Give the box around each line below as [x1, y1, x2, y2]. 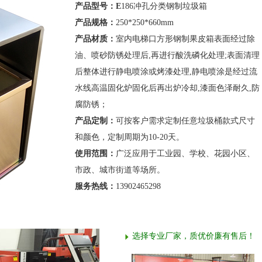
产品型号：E [75, 2, 121, 11]
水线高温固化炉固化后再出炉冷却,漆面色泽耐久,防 [75, 84, 260, 92]
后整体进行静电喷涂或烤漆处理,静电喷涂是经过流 [75, 67, 257, 76]
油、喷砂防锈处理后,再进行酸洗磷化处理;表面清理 [75, 51, 260, 60]
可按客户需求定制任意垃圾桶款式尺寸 [116, 116, 255, 125]
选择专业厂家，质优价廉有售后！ [132, 232, 255, 240]
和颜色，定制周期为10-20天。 [75, 133, 184, 142]
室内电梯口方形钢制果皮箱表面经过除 [116, 35, 255, 43]
